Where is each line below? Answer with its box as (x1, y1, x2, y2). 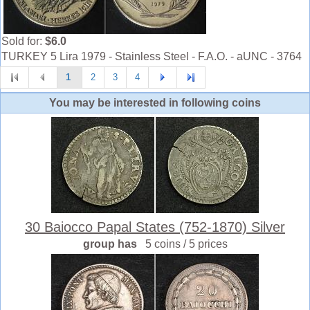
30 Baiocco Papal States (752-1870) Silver (25, 219, 285, 235)
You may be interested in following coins (49, 97, 261, 109)
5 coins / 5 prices (145, 238, 228, 250)
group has (82, 238, 145, 250)
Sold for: (1, 35, 45, 48)
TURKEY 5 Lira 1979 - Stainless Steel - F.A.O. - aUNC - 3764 (1, 51, 302, 63)
